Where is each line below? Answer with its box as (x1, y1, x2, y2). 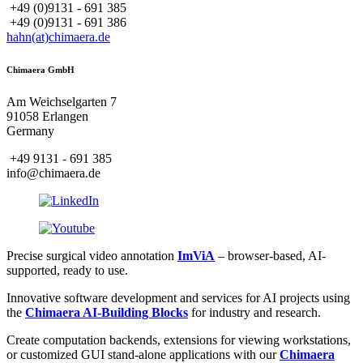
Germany (6, 124, 54, 139)
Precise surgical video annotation (6, 249, 177, 263)
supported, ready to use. (6, 263, 128, 278)
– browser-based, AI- (215, 249, 326, 263)
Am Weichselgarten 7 (6, 95, 117, 109)
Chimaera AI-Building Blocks (25, 305, 188, 320)
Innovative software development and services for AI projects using (6, 291, 350, 305)
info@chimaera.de (6, 166, 100, 181)
